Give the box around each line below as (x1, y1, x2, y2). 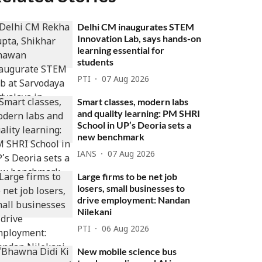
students (77, 56, 114, 67)
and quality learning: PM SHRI (77, 108, 201, 119)
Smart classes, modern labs (77, 96, 189, 107)
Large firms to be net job (77, 171, 178, 182)
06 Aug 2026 (102, 224, 150, 235)
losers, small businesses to (77, 182, 185, 194)
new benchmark (77, 131, 145, 142)
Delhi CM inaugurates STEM (77, 21, 195, 32)
